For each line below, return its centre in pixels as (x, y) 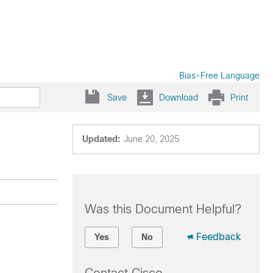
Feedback (218, 237)
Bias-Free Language (219, 76)
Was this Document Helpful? (163, 209)
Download (179, 97)
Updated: (101, 139)
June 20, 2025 (151, 139)
